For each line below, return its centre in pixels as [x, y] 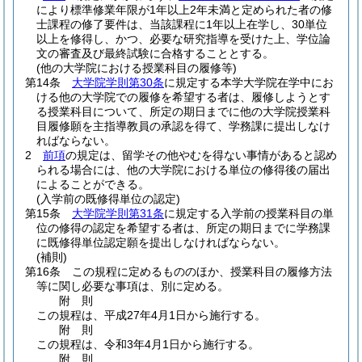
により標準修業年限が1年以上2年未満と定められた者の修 [184, 10]
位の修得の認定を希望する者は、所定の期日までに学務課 [183, 228]
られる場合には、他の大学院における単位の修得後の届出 [183, 170]
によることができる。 [93, 184]
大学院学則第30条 [118, 82]
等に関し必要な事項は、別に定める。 [133, 286]
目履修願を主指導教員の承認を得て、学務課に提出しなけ [183, 126]
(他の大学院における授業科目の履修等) [137, 68]
